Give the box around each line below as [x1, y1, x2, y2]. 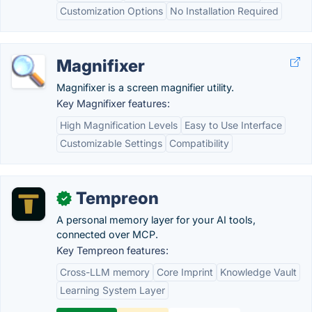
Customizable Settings [60, 137, 162, 149]
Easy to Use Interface [185, 119, 282, 131]
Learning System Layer [60, 284, 165, 296]
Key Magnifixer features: [56, 97, 170, 109]
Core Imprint [157, 266, 213, 278]
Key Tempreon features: [56, 244, 169, 256]
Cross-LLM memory [60, 266, 150, 278]
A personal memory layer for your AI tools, [56, 214, 256, 226]
